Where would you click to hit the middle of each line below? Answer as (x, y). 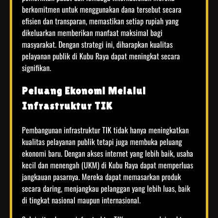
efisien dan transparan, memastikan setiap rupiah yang (100, 21)
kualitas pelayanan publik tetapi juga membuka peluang (102, 141)
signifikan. (36, 68)
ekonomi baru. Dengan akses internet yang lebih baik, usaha (108, 153)
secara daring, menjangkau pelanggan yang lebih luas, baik (106, 188)
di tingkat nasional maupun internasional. (81, 200)
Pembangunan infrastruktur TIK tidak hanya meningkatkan (105, 130)
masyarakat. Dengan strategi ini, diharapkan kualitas (97, 45)
